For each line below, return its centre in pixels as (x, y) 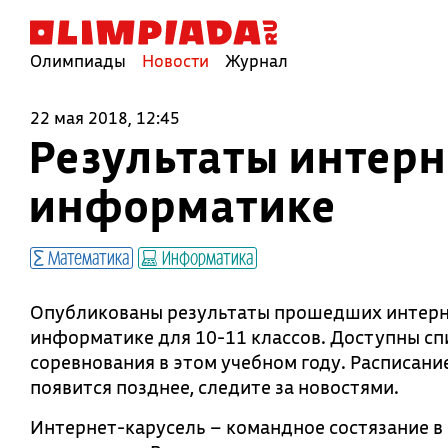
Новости (175, 60)
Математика (86, 257)
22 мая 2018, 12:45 (105, 117)
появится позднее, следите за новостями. (214, 387)
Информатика (205, 257)
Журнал (256, 60)
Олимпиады (78, 60)
